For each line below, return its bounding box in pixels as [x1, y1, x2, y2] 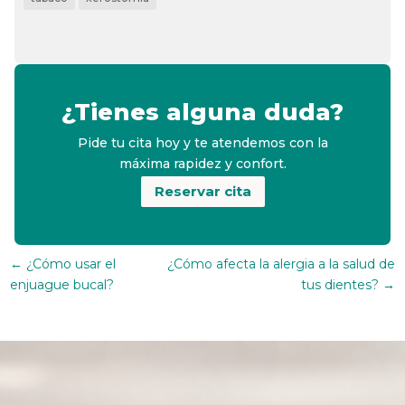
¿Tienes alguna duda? [61, 97, 344, 127]
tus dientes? [300, 276, 379, 293]
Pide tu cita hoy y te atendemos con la [77, 134, 328, 151]
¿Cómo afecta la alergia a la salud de [166, 255, 395, 272]
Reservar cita [154, 183, 251, 201]
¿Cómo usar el [26, 255, 117, 272]
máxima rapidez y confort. [118, 155, 287, 172]
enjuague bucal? [10, 276, 115, 293]
